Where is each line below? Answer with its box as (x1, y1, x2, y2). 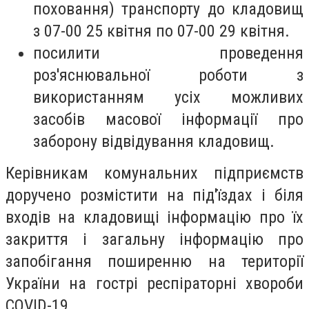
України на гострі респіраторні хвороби (6, 274, 303, 294)
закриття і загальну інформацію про (6, 230, 303, 250)
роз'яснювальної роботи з (33, 66, 303, 86)
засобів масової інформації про (33, 110, 303, 130)
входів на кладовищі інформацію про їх (6, 208, 303, 228)
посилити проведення (33, 43, 303, 63)
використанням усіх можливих (33, 88, 303, 108)
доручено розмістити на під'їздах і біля (6, 186, 303, 206)
